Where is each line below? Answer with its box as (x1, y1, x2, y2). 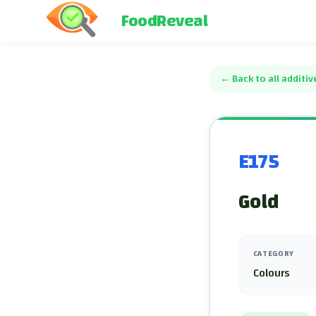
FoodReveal (121, 6, 207, 37)
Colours (253, 262, 290, 284)
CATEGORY (253, 245, 294, 261)
